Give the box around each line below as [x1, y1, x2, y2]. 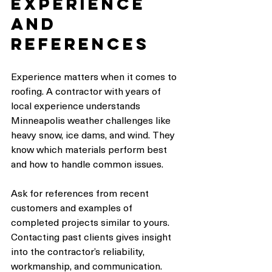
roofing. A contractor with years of [11, 83, 163, 98]
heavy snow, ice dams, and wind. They [11, 127, 177, 142]
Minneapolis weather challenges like [11, 112, 173, 127]
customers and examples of [11, 200, 135, 215]
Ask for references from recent [11, 185, 151, 200]
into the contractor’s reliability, [11, 243, 147, 259]
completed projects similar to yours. [11, 214, 172, 229]
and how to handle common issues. [11, 156, 163, 171]
